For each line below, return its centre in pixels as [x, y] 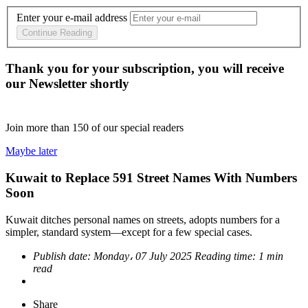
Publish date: [63, 256]
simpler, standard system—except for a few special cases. [129, 232]
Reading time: [227, 256]
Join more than [39, 128]
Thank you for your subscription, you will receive [145, 69]
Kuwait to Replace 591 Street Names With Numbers [151, 177]
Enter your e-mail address [72, 18]
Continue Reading [57, 33]
